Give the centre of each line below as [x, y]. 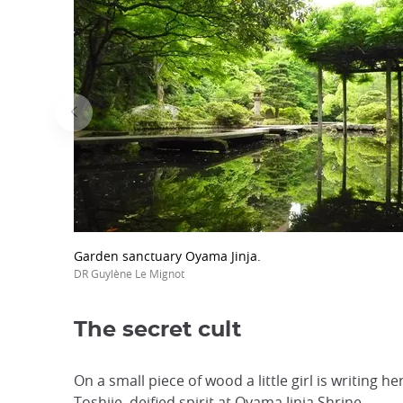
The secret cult [157, 330]
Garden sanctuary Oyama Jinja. [167, 256]
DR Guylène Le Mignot [129, 273]
